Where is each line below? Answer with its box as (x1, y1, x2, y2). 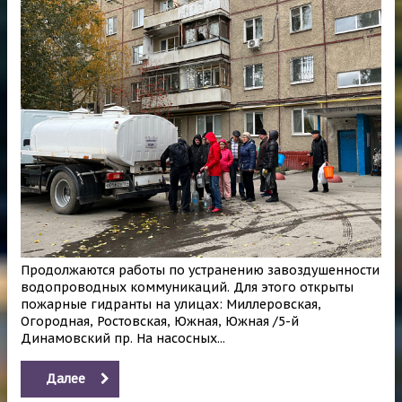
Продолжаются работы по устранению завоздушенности (21, 261, 380, 278)
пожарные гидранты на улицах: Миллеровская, (21, 295, 321, 312)
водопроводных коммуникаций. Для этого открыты (21, 278, 354, 295)
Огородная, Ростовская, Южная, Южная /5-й (21, 312, 299, 329)
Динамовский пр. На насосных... (21, 329, 225, 346)
